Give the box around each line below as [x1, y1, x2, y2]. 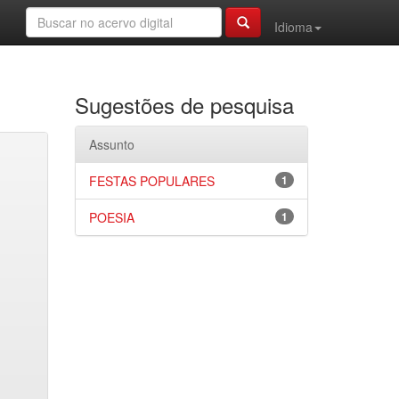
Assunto [88, 135, 134, 153]
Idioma [274, 18, 313, 36]
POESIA [88, 208, 134, 226]
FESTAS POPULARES [88, 172, 215, 190]
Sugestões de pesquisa [74, 89, 294, 120]
